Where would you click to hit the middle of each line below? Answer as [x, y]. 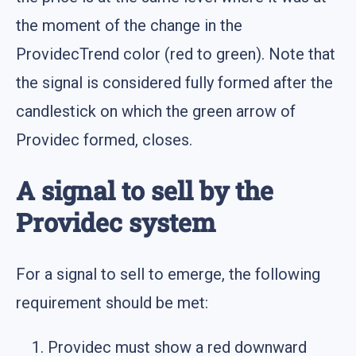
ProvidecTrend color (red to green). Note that [176, 54]
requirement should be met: [112, 302]
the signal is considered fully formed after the [174, 82]
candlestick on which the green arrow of [156, 111]
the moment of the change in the [129, 25]
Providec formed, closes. [104, 139]
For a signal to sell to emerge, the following [168, 274]
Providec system [116, 222]
